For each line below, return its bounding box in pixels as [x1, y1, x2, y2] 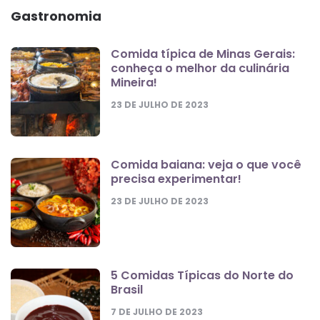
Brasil [111, 281, 143, 298]
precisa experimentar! [111, 170, 241, 187]
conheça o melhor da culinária [111, 59, 289, 76]
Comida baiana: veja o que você [111, 156, 301, 173]
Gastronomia [11, 6, 101, 25]
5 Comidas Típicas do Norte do [111, 266, 294, 284]
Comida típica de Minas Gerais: [111, 45, 295, 62]
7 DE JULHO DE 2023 [111, 305, 203, 318]
